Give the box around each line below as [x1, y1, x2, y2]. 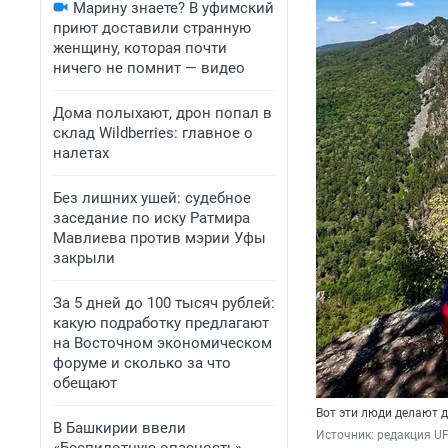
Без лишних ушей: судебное [53, 189, 251, 207]
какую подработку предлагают [53, 314, 269, 332]
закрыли [53, 249, 115, 267]
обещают [53, 374, 117, 392]
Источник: [316, 428, 377, 443]
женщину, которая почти [53, 39, 227, 57]
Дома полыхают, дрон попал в [53, 104, 272, 122]
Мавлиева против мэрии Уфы [53, 229, 266, 247]
